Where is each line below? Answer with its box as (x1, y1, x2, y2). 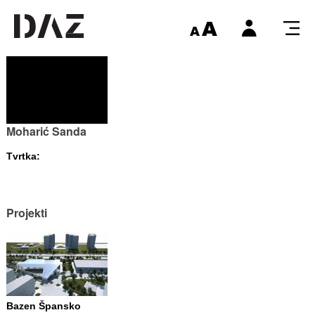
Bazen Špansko (6, 300, 81, 311)
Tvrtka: (6, 150, 40, 162)
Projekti (6, 205, 47, 221)
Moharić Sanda (6, 123, 86, 139)
